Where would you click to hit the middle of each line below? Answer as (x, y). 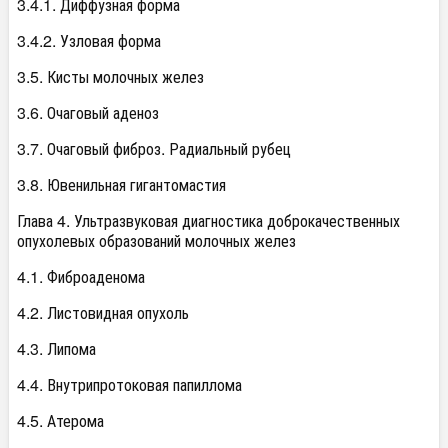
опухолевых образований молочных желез (156, 240)
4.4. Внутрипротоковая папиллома (129, 384)
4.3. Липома (56, 348)
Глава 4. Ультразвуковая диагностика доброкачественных (208, 220)
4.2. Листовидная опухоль (103, 312)
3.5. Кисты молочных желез (110, 76)
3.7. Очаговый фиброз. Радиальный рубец (154, 148)
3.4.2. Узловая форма (89, 40)
